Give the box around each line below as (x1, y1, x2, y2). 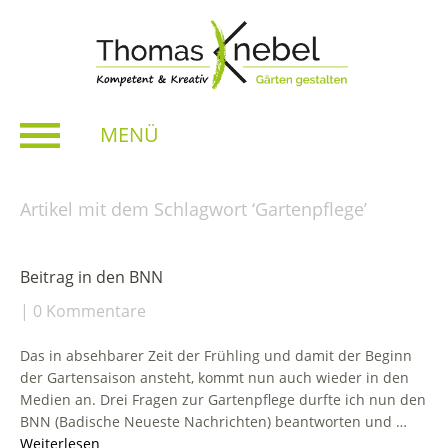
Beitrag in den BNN (20, 265, 163, 288)
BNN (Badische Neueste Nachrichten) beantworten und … (20, 411, 407, 431)
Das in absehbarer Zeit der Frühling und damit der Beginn (20, 345, 412, 365)
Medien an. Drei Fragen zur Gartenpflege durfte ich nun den (20, 389, 426, 409)
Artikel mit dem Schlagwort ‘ (20, 196, 255, 221)
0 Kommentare (33, 299, 146, 322)
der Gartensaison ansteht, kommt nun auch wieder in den (20, 367, 409, 387)
